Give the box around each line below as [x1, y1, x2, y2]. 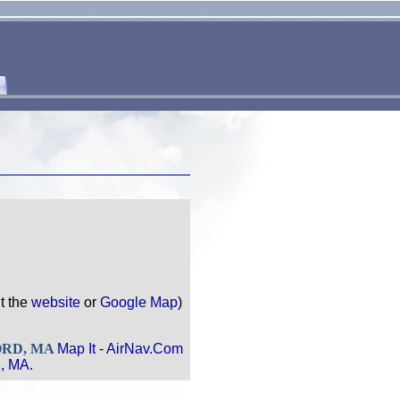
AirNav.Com [106, 341, 183, 356]
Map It [57, 341, 96, 356]
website [31, 295, 80, 310]
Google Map [100, 295, 178, 310]
